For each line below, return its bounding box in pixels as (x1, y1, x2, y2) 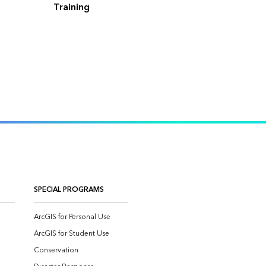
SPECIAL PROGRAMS (34, 183, 104, 196)
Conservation (34, 244, 78, 256)
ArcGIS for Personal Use (34, 211, 110, 223)
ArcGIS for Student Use (34, 227, 109, 240)
